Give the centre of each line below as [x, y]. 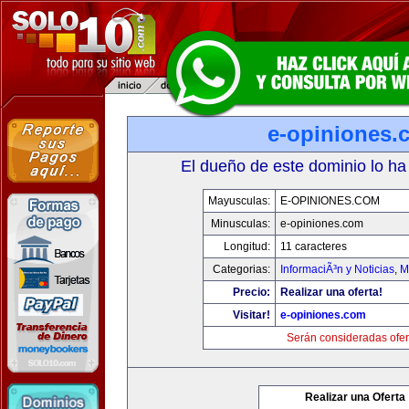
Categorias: [241, 269]
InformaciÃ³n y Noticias [337, 269]
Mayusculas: [239, 201]
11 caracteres [313, 246]
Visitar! [251, 315]
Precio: [251, 292]
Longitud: [246, 246]
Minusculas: [240, 224]
